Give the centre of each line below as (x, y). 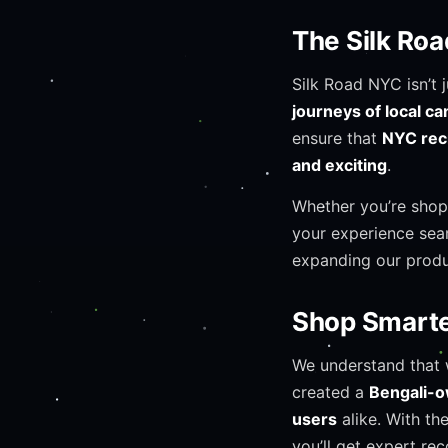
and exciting (339, 165)
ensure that (337, 138)
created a (330, 392)
